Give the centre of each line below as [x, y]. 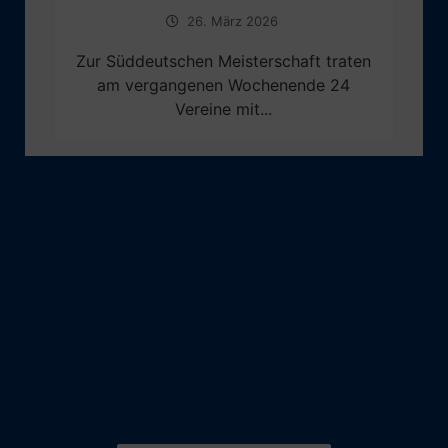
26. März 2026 [233, 20]
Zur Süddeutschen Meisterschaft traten [224, 60]
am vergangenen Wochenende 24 [224, 84]
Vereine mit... [224, 108]
